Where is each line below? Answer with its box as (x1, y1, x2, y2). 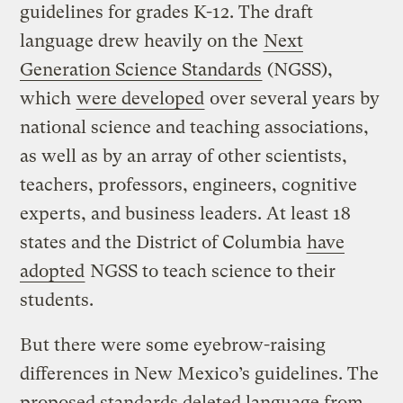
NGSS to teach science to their (85, 261, 336, 282)
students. (20, 290, 94, 311)
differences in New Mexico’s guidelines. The (20, 363, 380, 385)
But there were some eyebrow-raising (20, 335, 327, 356)
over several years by (205, 88, 381, 110)
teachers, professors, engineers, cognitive (20, 175, 358, 196)
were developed (76, 88, 205, 110)
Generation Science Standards (20, 59, 263, 81)
